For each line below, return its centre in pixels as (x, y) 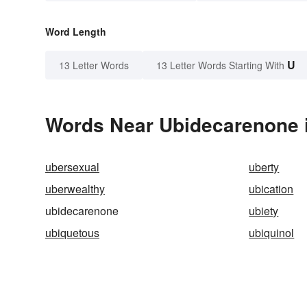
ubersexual (72, 167)
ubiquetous (72, 233)
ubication (271, 189)
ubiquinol (272, 233)
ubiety (264, 211)
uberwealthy (75, 189)
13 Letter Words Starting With (220, 65)
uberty (264, 167)
